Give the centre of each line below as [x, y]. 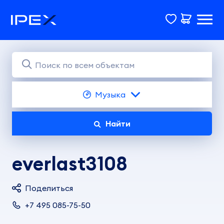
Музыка [110, 94]
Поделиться [49, 188]
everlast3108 [70, 163]
